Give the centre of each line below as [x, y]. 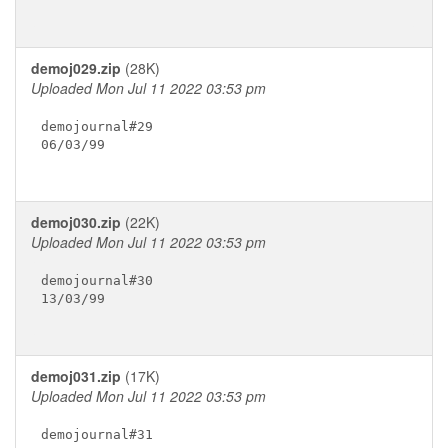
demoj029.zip [76, 68]
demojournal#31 [96, 434]
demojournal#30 [96, 280]
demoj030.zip [76, 222]
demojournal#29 [96, 126]
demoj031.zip [76, 376]
